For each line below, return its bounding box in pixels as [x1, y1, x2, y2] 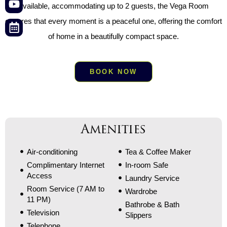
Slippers [125, 210, 152, 219]
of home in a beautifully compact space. [48, 31, 179, 41]
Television [26, 208, 59, 217]
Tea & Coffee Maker [125, 147, 191, 156]
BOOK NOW [90, 67, 137, 75]
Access [26, 171, 52, 180]
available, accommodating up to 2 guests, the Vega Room [18, 1, 209, 10]
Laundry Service [125, 173, 179, 182]
